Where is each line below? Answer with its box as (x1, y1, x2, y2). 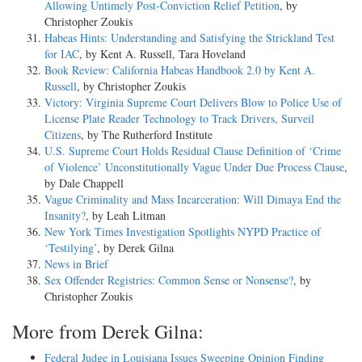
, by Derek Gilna (97, 239, 174, 255)
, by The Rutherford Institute (81, 126, 213, 142)
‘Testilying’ (44, 239, 97, 255)
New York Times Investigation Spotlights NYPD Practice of (44, 223, 321, 239)
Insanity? (44, 207, 86, 223)
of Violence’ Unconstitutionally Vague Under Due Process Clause (44, 158, 344, 175)
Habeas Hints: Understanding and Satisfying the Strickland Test (44, 29, 335, 45)
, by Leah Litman (86, 207, 166, 223)
